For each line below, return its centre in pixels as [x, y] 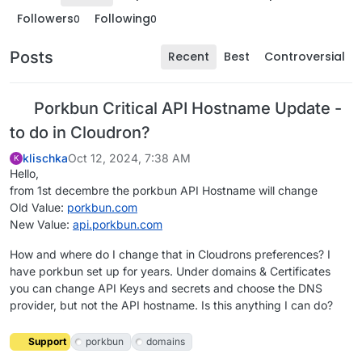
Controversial [305, 57]
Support [46, 342]
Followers [45, 19]
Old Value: [38, 207]
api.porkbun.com [118, 224]
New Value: [41, 224]
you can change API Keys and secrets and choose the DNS [166, 288]
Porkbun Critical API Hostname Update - [186, 108]
